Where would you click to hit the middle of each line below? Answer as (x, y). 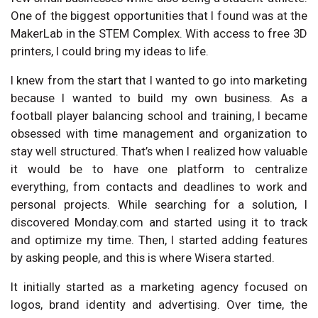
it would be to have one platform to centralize (159, 169)
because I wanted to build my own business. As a (159, 98)
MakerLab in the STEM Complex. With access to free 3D (159, 33)
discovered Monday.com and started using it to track (159, 222)
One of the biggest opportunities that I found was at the (159, 15)
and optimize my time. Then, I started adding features (159, 240)
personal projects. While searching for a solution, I (159, 204)
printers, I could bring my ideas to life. (110, 51)
